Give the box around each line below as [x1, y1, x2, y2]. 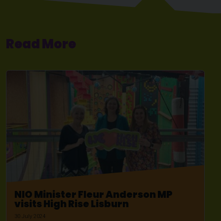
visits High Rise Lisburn [14, 197, 129, 211]
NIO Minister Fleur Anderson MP [14, 187, 173, 201]
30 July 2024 [14, 213, 45, 220]
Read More [6, 35, 76, 53]
